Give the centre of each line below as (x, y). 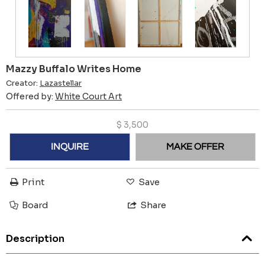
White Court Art (88, 97)
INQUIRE (70, 147)
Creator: (23, 84)
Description (35, 239)
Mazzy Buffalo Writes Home (74, 69)
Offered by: (30, 97)
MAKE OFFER (195, 147)
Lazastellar (61, 84)
